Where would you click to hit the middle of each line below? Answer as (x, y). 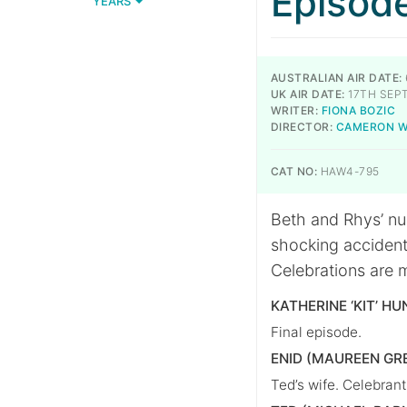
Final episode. (316, 332)
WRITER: (295, 110)
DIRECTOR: (302, 127)
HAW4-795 (348, 171)
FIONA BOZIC (358, 110)
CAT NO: (294, 171)
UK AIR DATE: (308, 94)
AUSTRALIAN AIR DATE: (337, 78)
